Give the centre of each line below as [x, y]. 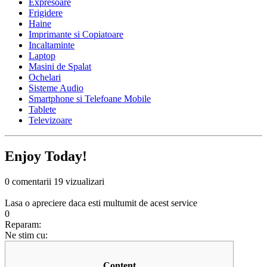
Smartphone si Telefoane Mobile [90, 99]
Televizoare [50, 120]
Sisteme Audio [56, 88]
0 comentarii [28, 182]
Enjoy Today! [46, 156]
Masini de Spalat [60, 67]
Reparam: [23, 225]
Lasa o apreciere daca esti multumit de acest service [101, 203]
